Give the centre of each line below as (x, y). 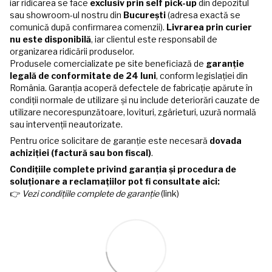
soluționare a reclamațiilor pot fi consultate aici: (115, 181)
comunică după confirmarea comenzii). (88, 27)
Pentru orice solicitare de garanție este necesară (110, 140)
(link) (169, 193)
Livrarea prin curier (209, 27)
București (144, 15)
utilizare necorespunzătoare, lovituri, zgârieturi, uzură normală (133, 112)
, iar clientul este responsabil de (154, 39)
